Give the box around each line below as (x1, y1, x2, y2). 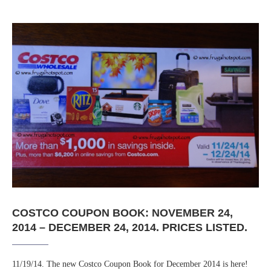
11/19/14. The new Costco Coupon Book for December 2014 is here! (12, 260, 248, 269)
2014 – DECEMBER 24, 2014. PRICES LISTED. (12, 221, 247, 234)
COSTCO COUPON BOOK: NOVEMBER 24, (12, 207, 233, 220)
